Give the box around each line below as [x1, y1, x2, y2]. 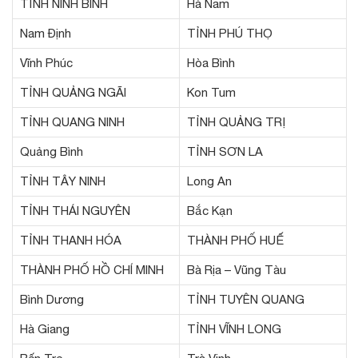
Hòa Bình [187, 55, 235, 70]
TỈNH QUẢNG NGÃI [20, 85, 126, 99]
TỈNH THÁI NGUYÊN [20, 203, 130, 217]
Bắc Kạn [187, 203, 233, 217]
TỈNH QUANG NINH [20, 114, 125, 129]
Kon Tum [187, 85, 236, 99]
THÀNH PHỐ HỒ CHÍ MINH [20, 262, 164, 276]
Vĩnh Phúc [20, 55, 73, 70]
